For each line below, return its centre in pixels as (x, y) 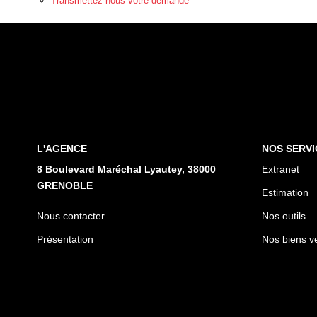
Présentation (65, 239)
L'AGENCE (62, 148)
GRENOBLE (65, 185)
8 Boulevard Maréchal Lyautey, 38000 (126, 169)
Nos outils (283, 216)
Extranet (280, 169)
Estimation (285, 192)
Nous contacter (71, 216)
